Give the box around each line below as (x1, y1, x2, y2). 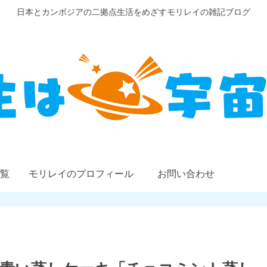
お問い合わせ (157, 168, 215, 179)
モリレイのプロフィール (29, 168, 133, 179)
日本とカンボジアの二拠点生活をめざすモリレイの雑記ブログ (17, 7, 250, 17)
